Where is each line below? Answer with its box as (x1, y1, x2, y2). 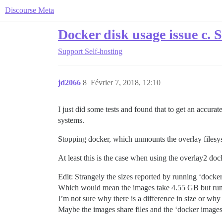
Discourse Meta (5, 6, 54, 14)
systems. (58, 116, 84, 124)
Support (58, 47, 83, 55)
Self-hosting (85, 47, 122, 55)
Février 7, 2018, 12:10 (91, 78, 161, 87)
